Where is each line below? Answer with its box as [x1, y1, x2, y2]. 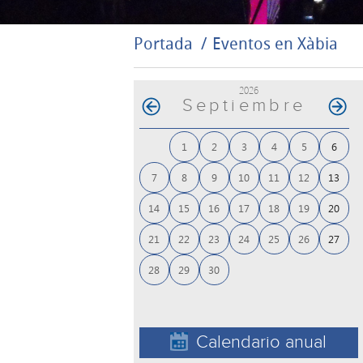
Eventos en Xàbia [211, 32, 338, 54]
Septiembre [181, 96, 306, 117]
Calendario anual [196, 332, 327, 353]
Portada [133, 32, 193, 54]
